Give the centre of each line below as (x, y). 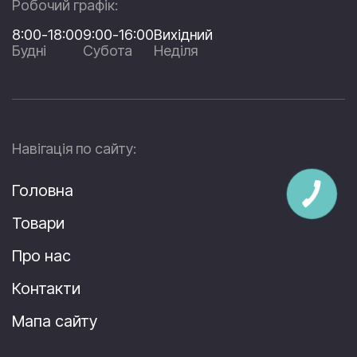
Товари (38, 223)
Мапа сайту (55, 321)
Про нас (41, 255)
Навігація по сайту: (74, 148)
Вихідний (183, 34)
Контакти (46, 288)
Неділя (176, 50)
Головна (43, 190)
